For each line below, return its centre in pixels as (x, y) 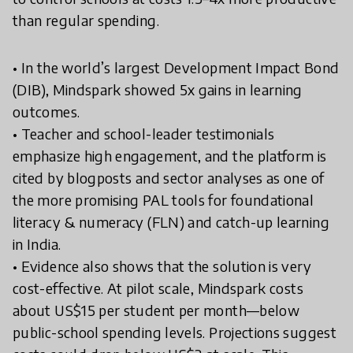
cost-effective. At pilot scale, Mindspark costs (158, 288)
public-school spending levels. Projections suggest (175, 332)
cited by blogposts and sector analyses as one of (169, 178)
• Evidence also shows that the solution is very (162, 266)
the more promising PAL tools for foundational (163, 200)
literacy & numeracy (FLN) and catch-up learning (171, 222)
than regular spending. (86, 20)
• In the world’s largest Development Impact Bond (176, 67)
